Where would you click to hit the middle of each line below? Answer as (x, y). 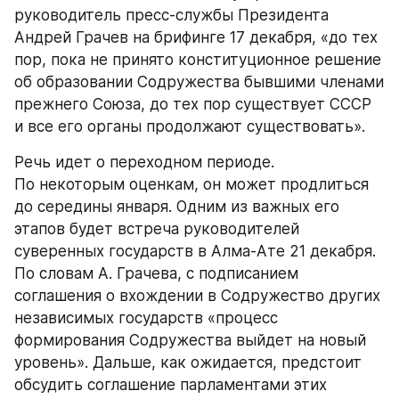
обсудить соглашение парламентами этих (171, 385)
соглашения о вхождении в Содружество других (197, 296)
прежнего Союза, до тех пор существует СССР (193, 104)
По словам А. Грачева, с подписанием (156, 273)
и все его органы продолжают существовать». (190, 126)
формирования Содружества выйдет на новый (190, 340)
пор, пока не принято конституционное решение (198, 60)
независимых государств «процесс (146, 318)
